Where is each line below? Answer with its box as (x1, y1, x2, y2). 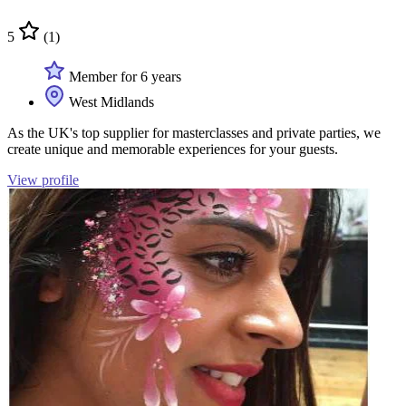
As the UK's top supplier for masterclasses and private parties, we (7, 124, 381, 140)
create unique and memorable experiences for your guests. (7, 140, 338, 157)
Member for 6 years (65, 68, 181, 84)
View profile (7, 171, 79, 188)
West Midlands (65, 93, 154, 110)
